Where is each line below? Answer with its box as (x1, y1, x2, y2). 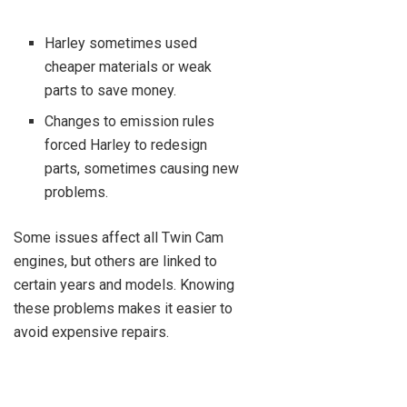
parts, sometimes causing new (45, 160, 240, 178)
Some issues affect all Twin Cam (14, 229, 223, 247)
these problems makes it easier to (14, 300, 233, 318)
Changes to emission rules (45, 113, 215, 131)
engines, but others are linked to (14, 253, 217, 271)
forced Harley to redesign (45, 136, 208, 154)
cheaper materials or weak (45, 58, 213, 76)
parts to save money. (45, 82, 177, 100)
